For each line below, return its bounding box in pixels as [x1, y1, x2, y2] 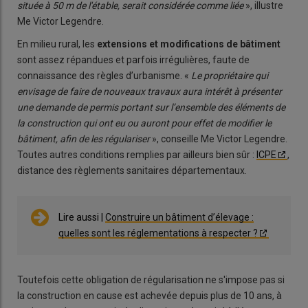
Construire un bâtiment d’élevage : [105, 212, 254, 223]
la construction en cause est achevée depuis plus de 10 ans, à [17, 290, 282, 302]
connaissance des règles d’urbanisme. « [17, 70, 191, 82]
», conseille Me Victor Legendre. [150, 133, 287, 145]
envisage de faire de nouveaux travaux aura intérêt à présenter [17, 86, 282, 98]
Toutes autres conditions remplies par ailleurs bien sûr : [17, 149, 256, 161]
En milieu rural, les [17, 38, 97, 50]
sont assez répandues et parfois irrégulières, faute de [17, 54, 250, 66]
